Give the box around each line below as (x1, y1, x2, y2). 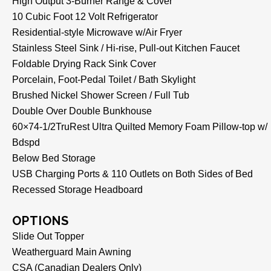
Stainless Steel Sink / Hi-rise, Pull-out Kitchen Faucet (12, 42, 240, 53)
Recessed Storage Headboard (12, 184, 143, 195)
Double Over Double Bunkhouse (12, 105, 152, 116)
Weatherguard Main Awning (12, 246, 131, 257)
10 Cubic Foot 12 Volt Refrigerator (12, 11, 158, 22)
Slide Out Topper (12, 230, 84, 241)
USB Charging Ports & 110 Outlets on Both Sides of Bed (12, 168, 253, 179)
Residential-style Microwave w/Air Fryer (12, 27, 182, 38)
